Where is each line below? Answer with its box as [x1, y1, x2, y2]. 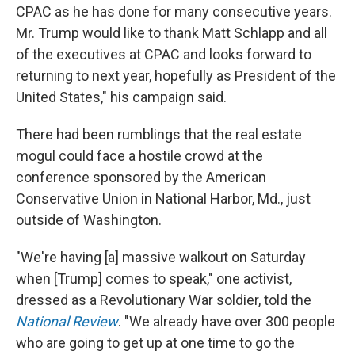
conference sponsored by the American [16, 169, 266, 186]
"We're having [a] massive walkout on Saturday [16, 249, 306, 266]
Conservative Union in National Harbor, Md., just [16, 190, 311, 208]
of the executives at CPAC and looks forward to [16, 46, 311, 63]
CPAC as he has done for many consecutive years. [16, 3, 332, 21]
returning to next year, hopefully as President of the [16, 67, 336, 85]
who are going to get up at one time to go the [16, 334, 295, 352]
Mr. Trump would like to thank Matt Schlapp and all [16, 25, 327, 42]
